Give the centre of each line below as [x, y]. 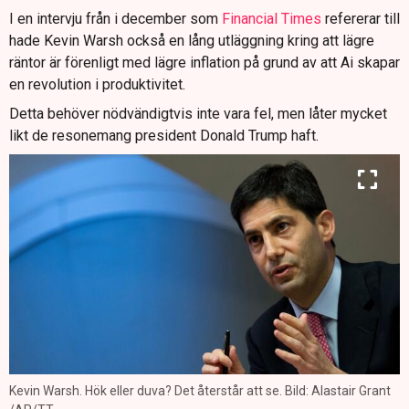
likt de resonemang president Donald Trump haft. [164, 135]
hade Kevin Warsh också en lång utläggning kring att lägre [192, 40]
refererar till [361, 18]
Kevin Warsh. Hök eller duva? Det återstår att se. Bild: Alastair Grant [200, 390]
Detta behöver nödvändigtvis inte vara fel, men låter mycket [198, 113]
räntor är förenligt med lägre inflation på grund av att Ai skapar [204, 62]
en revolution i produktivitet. [97, 84]
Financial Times [270, 18]
